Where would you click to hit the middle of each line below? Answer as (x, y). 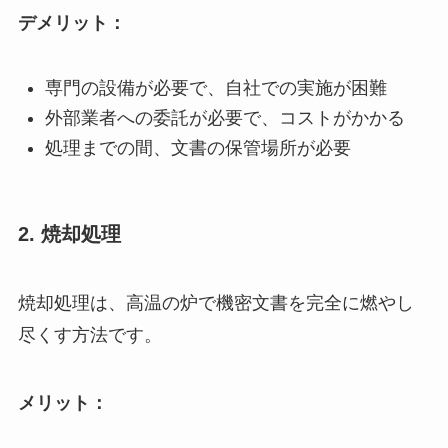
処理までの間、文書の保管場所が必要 (197, 148)
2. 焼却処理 (69, 233)
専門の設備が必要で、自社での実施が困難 (215, 87)
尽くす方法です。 (89, 335)
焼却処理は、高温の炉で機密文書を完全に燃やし (215, 303)
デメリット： (71, 22)
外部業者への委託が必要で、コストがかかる (224, 118)
